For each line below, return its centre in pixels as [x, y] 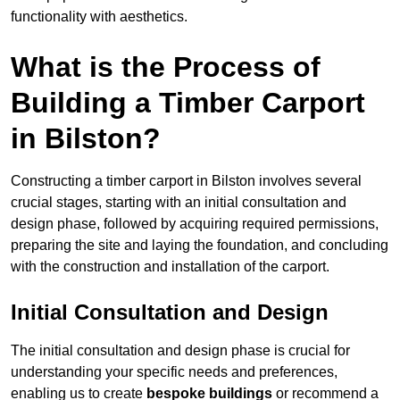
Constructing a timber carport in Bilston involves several [186, 181]
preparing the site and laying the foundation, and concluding [200, 246]
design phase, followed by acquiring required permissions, [195, 224]
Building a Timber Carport [188, 103]
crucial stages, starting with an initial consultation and [179, 203]
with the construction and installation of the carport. [170, 267]
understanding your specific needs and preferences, [174, 372]
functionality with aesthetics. [99, 17]
